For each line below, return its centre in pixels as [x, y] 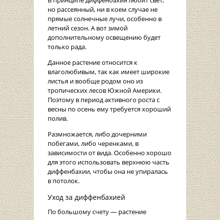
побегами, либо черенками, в [93, 144]
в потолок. [64, 181]
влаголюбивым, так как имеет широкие [109, 72]
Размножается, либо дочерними [97, 134]
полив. [58, 119]
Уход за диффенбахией [86, 197]
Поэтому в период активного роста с [104, 100]
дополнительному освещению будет [104, 38]
